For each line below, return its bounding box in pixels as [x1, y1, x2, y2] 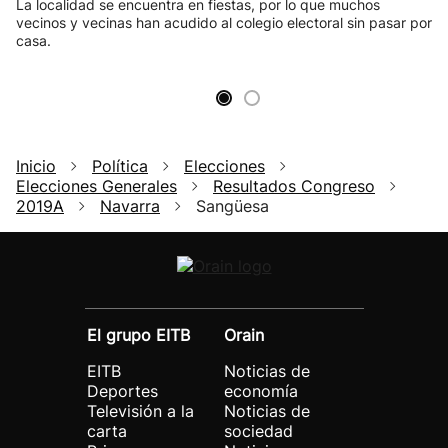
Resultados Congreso [213, 176, 375, 196]
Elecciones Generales [16, 176, 177, 196]
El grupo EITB [87, 325, 190, 345]
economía [224, 381, 298, 401]
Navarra [100, 196, 160, 216]
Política [92, 156, 148, 176]
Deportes [87, 381, 158, 401]
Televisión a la [87, 401, 194, 421]
